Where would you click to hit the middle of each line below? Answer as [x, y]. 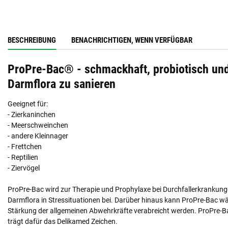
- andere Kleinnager [38, 136]
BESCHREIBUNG [32, 40]
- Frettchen [25, 146]
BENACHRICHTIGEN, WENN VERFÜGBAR [132, 40]
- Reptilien [23, 157]
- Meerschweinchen [38, 125]
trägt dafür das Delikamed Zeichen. [63, 221]
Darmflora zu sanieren [62, 83]
